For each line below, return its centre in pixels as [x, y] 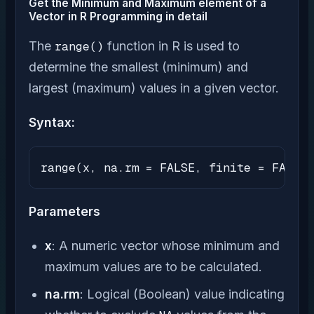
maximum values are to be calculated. [154, 266]
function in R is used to [172, 46]
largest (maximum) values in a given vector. [154, 88]
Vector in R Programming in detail [118, 16]
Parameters [64, 211]
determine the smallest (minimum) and [138, 67]
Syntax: [52, 122]
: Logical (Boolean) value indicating [183, 294]
